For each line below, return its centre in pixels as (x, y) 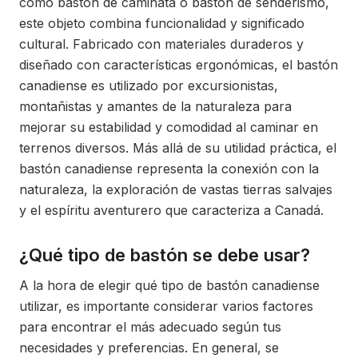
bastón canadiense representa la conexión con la (169, 169)
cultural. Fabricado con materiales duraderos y (161, 44)
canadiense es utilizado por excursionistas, (149, 86)
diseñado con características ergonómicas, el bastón (179, 65)
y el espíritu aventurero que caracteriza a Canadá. (171, 210)
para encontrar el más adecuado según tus (150, 327)
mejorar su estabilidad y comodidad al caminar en (169, 127)
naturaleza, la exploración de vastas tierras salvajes (176, 189)
